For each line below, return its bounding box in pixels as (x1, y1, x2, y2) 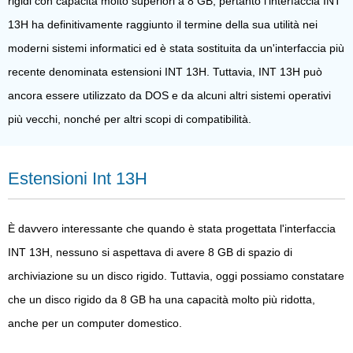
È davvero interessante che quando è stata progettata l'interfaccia (8, 221, 336, 235)
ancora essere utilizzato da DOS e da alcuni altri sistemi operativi (8, 88, 331, 102)
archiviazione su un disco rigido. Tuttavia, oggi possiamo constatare (8, 269, 344, 282)
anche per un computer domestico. (8, 316, 182, 329)
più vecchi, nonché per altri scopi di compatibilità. (8, 112, 251, 125)
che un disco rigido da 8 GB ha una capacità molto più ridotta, (8, 292, 315, 306)
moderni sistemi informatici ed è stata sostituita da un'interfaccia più (8, 41, 344, 54)
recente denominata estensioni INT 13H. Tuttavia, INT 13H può (8, 65, 322, 78)
